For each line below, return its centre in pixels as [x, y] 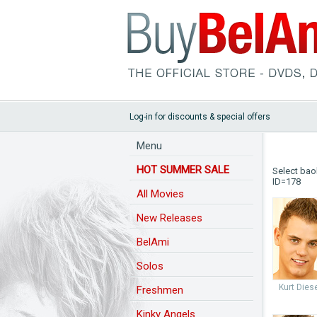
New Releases [169, 218]
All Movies [160, 194]
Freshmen [160, 290]
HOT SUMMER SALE [183, 170]
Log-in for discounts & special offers [200, 117]
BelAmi [153, 242]
